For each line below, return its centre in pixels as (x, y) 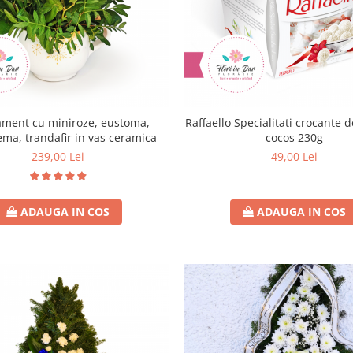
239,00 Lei (58, 156)
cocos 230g (295, 137)
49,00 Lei (295, 156)
